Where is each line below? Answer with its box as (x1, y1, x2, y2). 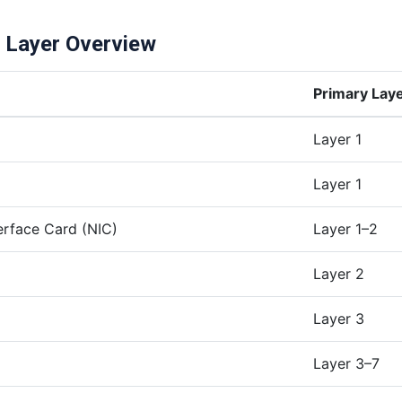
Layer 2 (313, 265, 364, 283)
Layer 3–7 (313, 354, 380, 372)
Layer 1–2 (313, 220, 378, 238)
